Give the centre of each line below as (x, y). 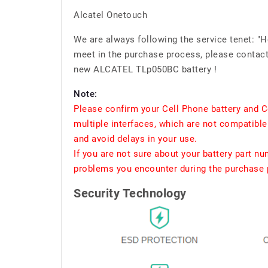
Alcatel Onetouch (110, 15)
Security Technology (130, 193)
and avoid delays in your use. (135, 139)
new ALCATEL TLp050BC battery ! (145, 69)
